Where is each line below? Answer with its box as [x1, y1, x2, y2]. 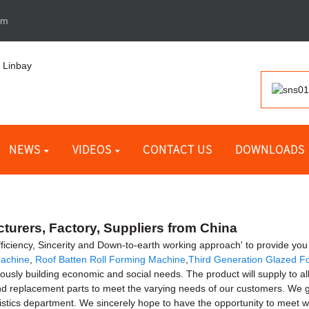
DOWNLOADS [235, 141, 306, 157]
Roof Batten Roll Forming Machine [35, 253, 186, 265]
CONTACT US [143, 141, 213, 157]
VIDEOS [72, 141, 112, 157]
